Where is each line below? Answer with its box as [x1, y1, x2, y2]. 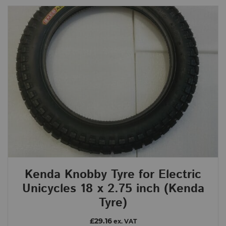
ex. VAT [111, 217, 137, 225]
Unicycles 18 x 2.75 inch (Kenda [22, 180, 204, 197]
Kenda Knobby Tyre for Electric [25, 165, 201, 183]
